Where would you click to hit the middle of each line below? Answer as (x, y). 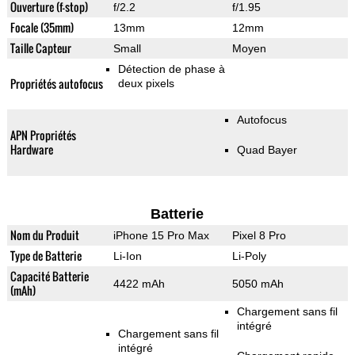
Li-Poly (249, 256)
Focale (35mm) (42, 28)
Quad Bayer (267, 150)
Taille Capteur (40, 48)
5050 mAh (258, 284)
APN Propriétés (43, 136)
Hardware (31, 150)
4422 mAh (139, 284)
